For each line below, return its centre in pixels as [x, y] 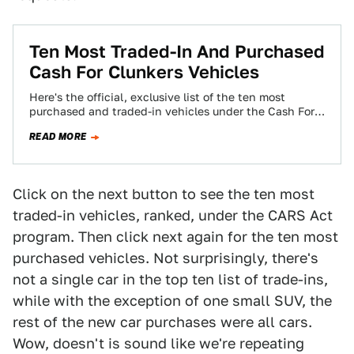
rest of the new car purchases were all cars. [162, 322]
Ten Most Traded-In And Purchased [177, 51]
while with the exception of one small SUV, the [172, 301]
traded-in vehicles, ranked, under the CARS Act [173, 215]
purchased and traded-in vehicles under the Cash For [172, 111]
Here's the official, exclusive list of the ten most [157, 97]
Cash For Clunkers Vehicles [144, 72]
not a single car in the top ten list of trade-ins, [170, 279]
